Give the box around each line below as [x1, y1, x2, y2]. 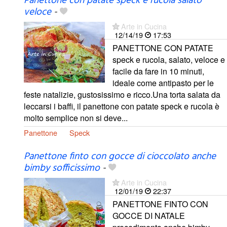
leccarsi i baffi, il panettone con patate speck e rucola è [24, 100, 219, 112]
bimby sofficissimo [24, 160, 100, 176]
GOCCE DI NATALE [112, 209, 185, 221]
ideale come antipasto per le [112, 77, 214, 89]
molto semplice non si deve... [24, 112, 128, 124]
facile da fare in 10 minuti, [112, 65, 204, 78]
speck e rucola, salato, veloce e [112, 54, 225, 66]
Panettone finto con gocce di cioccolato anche [24, 148, 216, 164]
